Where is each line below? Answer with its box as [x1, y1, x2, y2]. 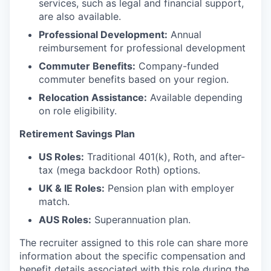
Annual [168, 28, 201, 41]
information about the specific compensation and [19, 250, 246, 262]
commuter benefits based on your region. [39, 73, 229, 85]
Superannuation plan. [91, 214, 191, 226]
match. [39, 195, 70, 207]
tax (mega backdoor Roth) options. [39, 164, 200, 176]
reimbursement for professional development [39, 42, 246, 54]
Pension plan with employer [105, 182, 234, 194]
